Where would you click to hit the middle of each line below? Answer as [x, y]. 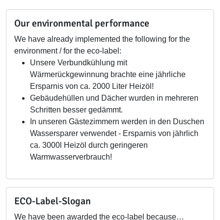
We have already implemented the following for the [102, 39]
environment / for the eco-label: [68, 51]
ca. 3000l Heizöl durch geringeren [89, 145]
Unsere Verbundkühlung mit [79, 63]
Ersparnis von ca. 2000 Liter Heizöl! [92, 86]
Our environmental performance [82, 23]
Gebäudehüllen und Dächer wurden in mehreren [114, 98]
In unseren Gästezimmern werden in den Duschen [117, 122]
